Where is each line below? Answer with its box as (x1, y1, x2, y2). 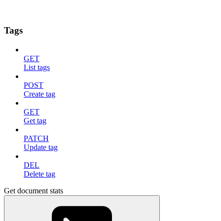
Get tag (24, 116, 46, 125)
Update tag (24, 143, 58, 151)
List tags (24, 63, 50, 72)
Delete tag (24, 170, 55, 178)
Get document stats (4, 186, 63, 195)
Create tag (24, 90, 55, 98)
